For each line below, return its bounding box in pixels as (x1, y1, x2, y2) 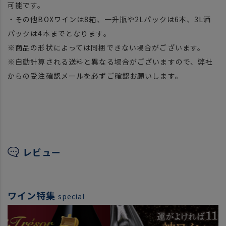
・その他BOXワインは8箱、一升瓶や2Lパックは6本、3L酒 (8, 14, 211, 25)
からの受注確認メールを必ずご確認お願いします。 (8, 71, 183, 81)
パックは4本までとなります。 (8, 28, 111, 39)
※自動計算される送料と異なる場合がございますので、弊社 (8, 56, 213, 67)
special (58, 191, 85, 202)
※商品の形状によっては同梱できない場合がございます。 (8, 42, 205, 53)
